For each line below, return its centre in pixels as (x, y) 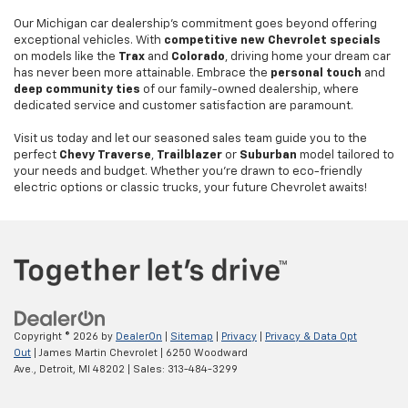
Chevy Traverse (105, 156)
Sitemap (192, 336)
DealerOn (139, 336)
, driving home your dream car (308, 57)
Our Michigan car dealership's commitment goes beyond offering (195, 25)
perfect (36, 156)
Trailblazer (189, 156)
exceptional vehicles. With (89, 41)
